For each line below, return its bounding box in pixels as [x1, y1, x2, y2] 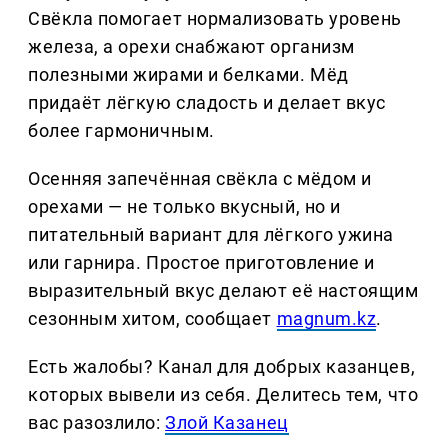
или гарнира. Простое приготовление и [28, 251, 375, 273]
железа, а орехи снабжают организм [28, 35, 355, 57]
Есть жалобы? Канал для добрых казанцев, [28, 355, 416, 377]
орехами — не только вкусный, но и [28, 195, 341, 217]
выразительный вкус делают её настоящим [28, 279, 419, 301]
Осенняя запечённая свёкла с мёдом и [28, 167, 372, 189]
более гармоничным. [28, 119, 215, 141]
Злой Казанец [165, 411, 289, 433]
